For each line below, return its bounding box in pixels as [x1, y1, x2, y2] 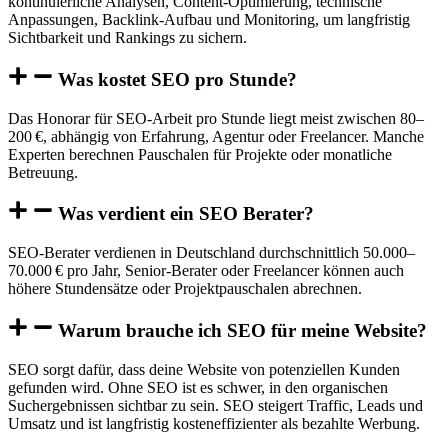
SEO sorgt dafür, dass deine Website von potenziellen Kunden [8, 360, 400, 378]
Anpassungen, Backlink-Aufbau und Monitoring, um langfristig [8, 11, 410, 29]
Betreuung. [8, 163, 78, 181]
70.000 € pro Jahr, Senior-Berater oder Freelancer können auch [8, 262, 404, 280]
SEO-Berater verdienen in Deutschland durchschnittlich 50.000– [8, 244, 415, 262]
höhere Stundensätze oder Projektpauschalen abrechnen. [8, 280, 362, 298]
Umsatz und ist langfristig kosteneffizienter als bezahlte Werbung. [8, 414, 420, 432]
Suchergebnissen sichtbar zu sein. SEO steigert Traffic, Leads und [8, 396, 423, 414]
